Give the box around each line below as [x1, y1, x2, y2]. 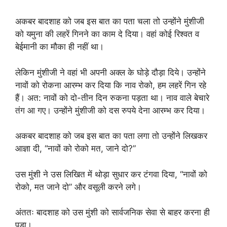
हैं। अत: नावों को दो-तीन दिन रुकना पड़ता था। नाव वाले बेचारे [15, 92, 209, 103]
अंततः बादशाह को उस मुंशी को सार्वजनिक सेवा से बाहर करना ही [15, 207, 210, 218]
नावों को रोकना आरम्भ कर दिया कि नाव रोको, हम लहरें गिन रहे [15, 80, 206, 90]
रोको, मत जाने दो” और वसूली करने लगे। [15, 181, 141, 192]
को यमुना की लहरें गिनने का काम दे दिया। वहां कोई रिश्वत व [15, 29, 199, 40]
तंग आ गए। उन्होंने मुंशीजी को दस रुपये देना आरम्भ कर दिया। [15, 105, 205, 116]
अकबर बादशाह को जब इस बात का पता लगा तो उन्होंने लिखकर [15, 131, 207, 141]
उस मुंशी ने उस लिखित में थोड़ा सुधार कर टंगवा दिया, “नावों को [15, 169, 207, 179]
